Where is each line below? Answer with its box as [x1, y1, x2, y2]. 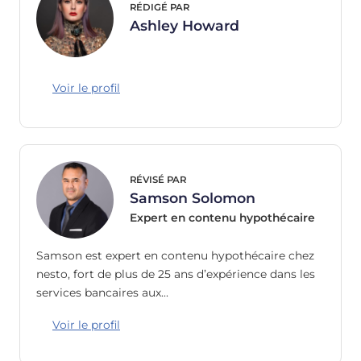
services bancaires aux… [36, 285, 168, 299]
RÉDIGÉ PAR [130, 2, 189, 14]
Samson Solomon [130, 189, 255, 206]
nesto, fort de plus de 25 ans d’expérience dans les [36, 267, 315, 280]
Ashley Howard [130, 17, 239, 35]
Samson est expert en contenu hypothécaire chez [36, 248, 314, 262]
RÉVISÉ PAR [130, 173, 186, 185]
